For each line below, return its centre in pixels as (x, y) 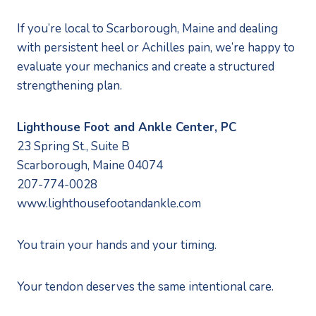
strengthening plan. (69, 85)
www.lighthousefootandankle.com (109, 203)
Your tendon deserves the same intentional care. (145, 286)
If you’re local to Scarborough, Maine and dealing (147, 28)
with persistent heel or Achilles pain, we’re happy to (156, 47)
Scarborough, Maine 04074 (90, 165)
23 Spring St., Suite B (73, 146)
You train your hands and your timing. (117, 245)
